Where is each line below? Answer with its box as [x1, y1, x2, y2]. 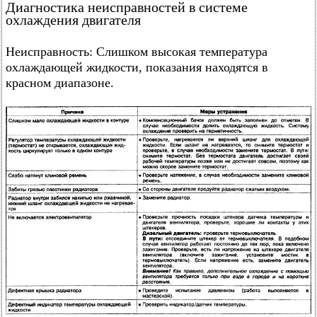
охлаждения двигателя [6, 12, 141, 28]
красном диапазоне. [6, 76, 114, 90]
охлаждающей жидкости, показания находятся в [6, 60, 268, 74]
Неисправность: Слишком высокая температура [6, 45, 267, 59]
